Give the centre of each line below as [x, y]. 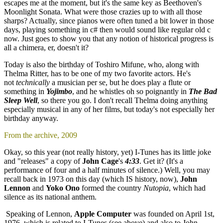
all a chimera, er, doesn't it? [46, 47]
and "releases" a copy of [43, 161]
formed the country [111, 188]
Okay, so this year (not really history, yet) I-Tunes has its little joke [108, 152]
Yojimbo [59, 91]
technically [33, 82]
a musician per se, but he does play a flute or [120, 82]
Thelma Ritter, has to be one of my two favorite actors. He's [97, 73]
